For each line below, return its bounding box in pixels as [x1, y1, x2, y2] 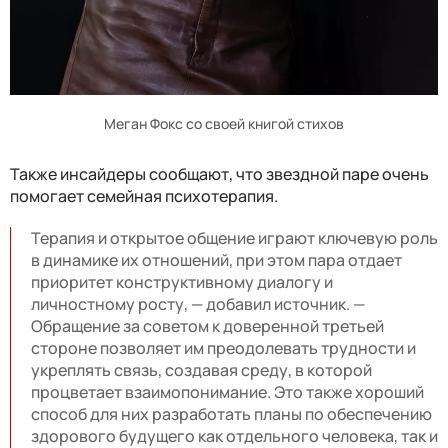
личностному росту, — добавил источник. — [31, 292, 365, 315]
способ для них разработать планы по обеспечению [31, 402, 432, 425]
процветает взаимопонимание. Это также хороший [31, 380, 424, 403]
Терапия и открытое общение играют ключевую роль [31, 226, 438, 249]
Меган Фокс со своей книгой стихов [104, 113, 344, 133]
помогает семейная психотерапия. [10, 184, 278, 207]
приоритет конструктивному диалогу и [31, 270, 333, 293]
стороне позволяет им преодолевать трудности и [31, 336, 416, 359]
